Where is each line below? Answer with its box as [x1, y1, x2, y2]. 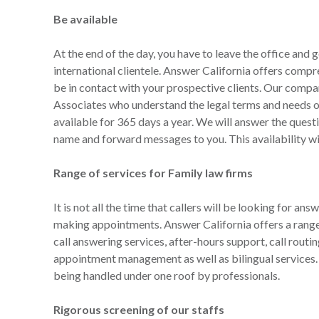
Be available [53, 12, 117, 26]
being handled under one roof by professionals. [53, 268, 280, 282]
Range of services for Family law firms [53, 166, 253, 179]
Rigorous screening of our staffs [53, 303, 224, 316]
